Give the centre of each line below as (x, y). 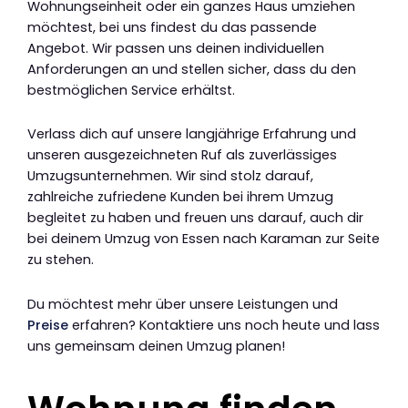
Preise (48, 325)
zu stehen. (61, 260)
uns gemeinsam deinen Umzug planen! (156, 346)
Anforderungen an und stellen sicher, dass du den (192, 69)
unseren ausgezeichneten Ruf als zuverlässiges (182, 155)
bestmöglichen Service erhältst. (131, 90)
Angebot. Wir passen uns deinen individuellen (176, 48)
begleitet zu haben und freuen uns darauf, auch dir (195, 218)
